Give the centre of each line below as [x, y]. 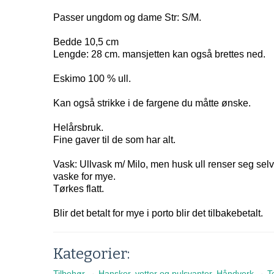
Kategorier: [91, 254]
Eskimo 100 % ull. [92, 79]
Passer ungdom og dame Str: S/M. [127, 17]
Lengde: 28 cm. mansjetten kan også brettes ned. [159, 54]
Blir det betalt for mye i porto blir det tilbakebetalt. [158, 213]
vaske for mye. [84, 176]
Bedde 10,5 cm [86, 42]
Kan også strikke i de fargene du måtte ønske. [152, 103]
